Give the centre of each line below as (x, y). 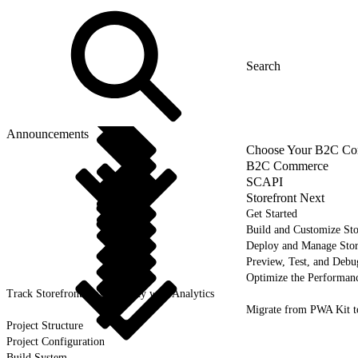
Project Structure (45, 325)
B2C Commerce (287, 165)
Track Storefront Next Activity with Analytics (110, 293)
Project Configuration (56, 341)
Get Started (272, 213)
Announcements (48, 133)
